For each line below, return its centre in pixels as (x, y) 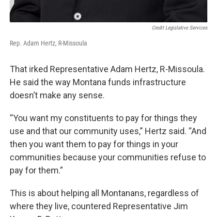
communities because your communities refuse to (108, 157)
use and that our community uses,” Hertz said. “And (108, 131)
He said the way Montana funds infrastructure (98, 82)
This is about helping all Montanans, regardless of (104, 193)
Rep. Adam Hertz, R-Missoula (48, 43)
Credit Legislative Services (179, 28)
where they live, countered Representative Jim (99, 206)
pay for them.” (36, 170)
